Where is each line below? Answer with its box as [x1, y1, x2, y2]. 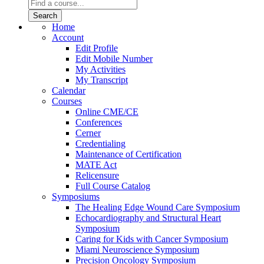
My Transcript [75, 75, 128, 85]
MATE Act [75, 160, 117, 170]
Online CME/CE [75, 107, 138, 117]
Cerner [75, 128, 101, 138]
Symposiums [52, 192, 100, 202]
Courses [52, 96, 82, 107]
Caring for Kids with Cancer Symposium [75, 234, 228, 245]
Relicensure [75, 170, 119, 181]
